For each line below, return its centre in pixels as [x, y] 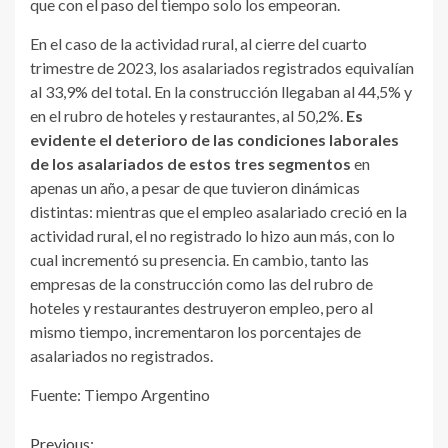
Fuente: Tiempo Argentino [120, 395]
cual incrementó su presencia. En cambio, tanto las [199, 260]
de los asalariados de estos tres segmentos [190, 164]
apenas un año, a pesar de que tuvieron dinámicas [195, 188]
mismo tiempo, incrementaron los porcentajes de [195, 332]
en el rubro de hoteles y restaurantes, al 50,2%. [188, 116]
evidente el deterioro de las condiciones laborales [214, 140]
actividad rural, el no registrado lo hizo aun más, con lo [212, 236]
